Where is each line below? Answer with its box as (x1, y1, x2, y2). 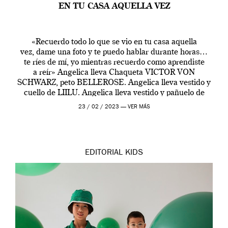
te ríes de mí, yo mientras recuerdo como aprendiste (23, 59, 205, 67)
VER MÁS (127, 104, 150, 110)
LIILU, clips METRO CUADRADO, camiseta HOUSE (21, 99, 207, 108)
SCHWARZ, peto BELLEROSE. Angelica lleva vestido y (17, 79, 211, 88)
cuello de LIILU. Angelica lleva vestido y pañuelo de (23, 89, 205, 98)
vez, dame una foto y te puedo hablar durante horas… (20, 48, 208, 57)
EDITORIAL (85, 149, 123, 158)
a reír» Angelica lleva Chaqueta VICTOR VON (33, 69, 195, 77)
